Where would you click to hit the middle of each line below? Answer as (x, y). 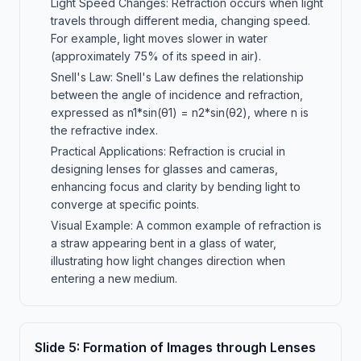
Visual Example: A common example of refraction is (186, 225)
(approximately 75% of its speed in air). (156, 56)
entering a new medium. (114, 278)
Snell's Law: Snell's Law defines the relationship (177, 77)
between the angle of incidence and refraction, (177, 95)
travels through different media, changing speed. (180, 21)
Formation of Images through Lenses (199, 347)
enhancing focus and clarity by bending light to (176, 187)
